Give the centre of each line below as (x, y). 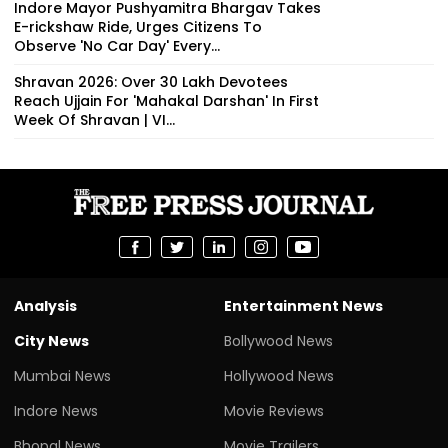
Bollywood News (278, 340)
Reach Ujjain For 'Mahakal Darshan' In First (166, 100)
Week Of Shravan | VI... (94, 119)
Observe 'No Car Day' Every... (117, 45)
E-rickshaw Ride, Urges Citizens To (138, 26)
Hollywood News (279, 375)
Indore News (56, 410)
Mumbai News (62, 375)
